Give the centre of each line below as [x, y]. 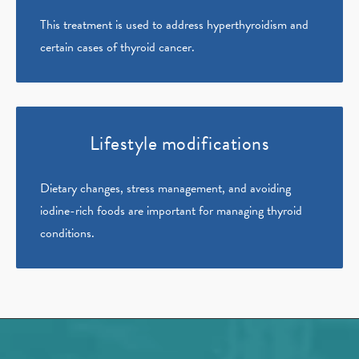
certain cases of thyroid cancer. [117, 48]
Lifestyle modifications [179, 144]
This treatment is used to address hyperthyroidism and [174, 25]
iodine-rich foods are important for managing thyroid [171, 211]
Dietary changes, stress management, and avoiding [165, 189]
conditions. [67, 234]
